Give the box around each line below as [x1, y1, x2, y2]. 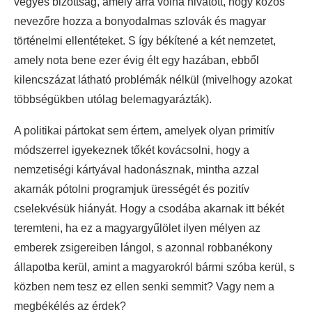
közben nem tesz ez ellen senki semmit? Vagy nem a [14, 281, 274, 293]
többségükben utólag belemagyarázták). [14, 93, 212, 106]
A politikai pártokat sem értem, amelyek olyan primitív [14, 125, 274, 137]
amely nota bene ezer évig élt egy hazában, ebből [14, 54, 259, 67]
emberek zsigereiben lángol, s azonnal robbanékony [14, 242, 272, 254]
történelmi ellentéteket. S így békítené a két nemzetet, [14, 35, 276, 47]
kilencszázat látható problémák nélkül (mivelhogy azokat [14, 74, 292, 86]
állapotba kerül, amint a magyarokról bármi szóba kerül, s [14, 261, 295, 274]
